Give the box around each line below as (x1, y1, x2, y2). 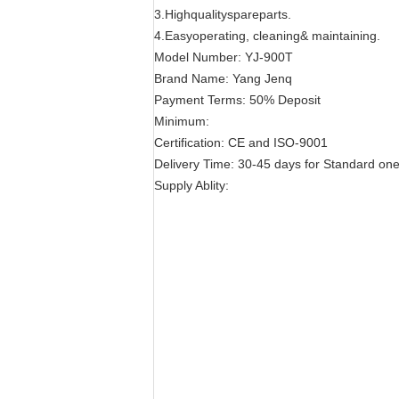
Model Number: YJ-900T (154, 50, 293, 64)
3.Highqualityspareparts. (154, 7, 291, 21)
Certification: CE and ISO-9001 (154, 135, 328, 150)
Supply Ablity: (154, 178, 229, 192)
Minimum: (154, 114, 209, 128)
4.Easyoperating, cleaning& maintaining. (154, 28, 380, 43)
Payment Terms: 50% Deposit (154, 93, 321, 107)
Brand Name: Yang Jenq (154, 71, 292, 85)
